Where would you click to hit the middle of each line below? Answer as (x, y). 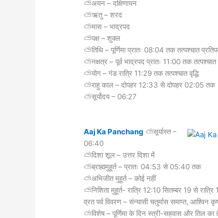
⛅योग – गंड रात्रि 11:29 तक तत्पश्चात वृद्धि (141, 73)
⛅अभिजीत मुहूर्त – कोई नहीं (120, 178)
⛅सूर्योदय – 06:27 (110, 96)
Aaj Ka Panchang (114, 131)
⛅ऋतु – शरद (103, 15)
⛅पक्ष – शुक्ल (102, 38)
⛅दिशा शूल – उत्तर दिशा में (119, 155)
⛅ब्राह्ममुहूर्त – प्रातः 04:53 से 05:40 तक (143, 166)
